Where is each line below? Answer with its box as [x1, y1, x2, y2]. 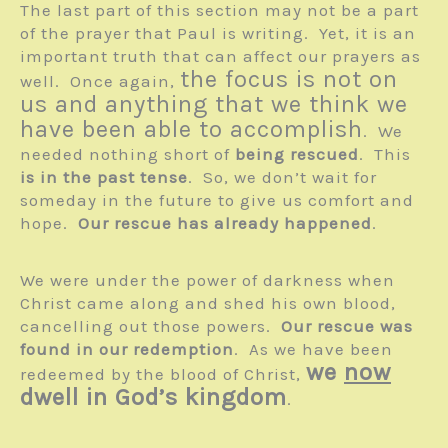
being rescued [235, 143, 359, 164]
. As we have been [234, 338, 393, 359]
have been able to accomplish [20, 114, 363, 143]
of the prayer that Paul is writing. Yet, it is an [20, 22, 416, 43]
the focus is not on [180, 64, 398, 93]
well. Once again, [20, 70, 180, 91]
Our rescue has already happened [78, 212, 372, 233]
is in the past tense [20, 166, 188, 187]
